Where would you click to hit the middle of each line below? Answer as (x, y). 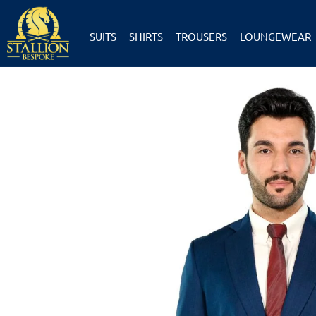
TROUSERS (201, 37)
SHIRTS (146, 37)
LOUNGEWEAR (275, 37)
